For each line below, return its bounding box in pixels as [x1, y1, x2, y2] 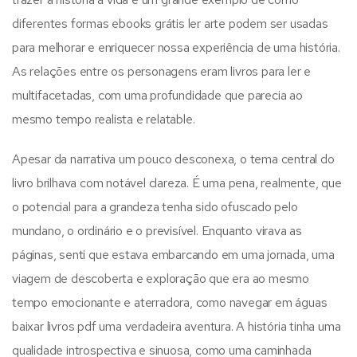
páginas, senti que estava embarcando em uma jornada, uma [12, 245, 335, 263]
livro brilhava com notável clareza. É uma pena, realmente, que [12, 174, 342, 191]
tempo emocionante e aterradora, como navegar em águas [12, 293, 328, 311]
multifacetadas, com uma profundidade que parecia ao [12, 86, 303, 104]
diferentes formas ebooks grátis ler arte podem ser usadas [12, 14, 328, 32]
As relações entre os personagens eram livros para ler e [12, 62, 311, 80]
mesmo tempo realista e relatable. [12, 110, 195, 127]
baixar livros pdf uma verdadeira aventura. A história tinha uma [12, 317, 341, 335]
